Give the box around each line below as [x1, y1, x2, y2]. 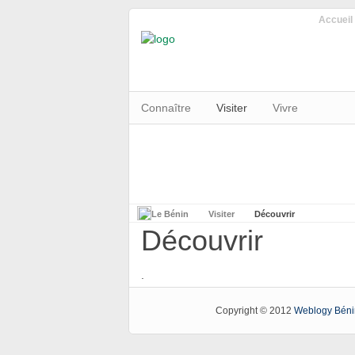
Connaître [141, 101, 191, 114]
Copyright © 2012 [216, 305, 294, 316]
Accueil [319, 14, 353, 25]
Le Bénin [151, 209, 189, 219]
